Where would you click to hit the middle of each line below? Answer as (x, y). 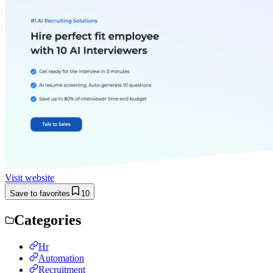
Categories (48, 220)
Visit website (30, 177)
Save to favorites (40, 193)
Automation (61, 258)
